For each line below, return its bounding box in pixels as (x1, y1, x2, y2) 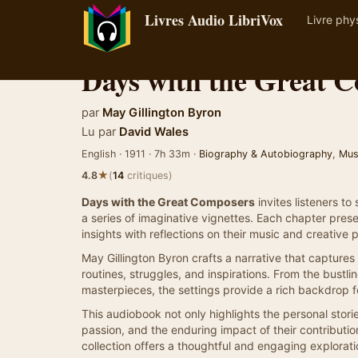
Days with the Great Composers (82, 195, 255, 209)
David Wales (119, 125, 189, 139)
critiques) (124, 169, 173, 181)
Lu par (82, 125, 116, 139)
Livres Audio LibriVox (145, 10, 283, 30)
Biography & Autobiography (199, 148, 332, 160)
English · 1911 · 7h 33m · (82, 148, 199, 160)
